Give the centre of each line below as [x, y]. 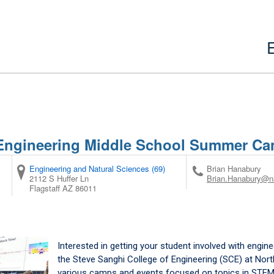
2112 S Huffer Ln [59, 178]
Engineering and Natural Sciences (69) [98, 168]
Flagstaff [45, 188]
